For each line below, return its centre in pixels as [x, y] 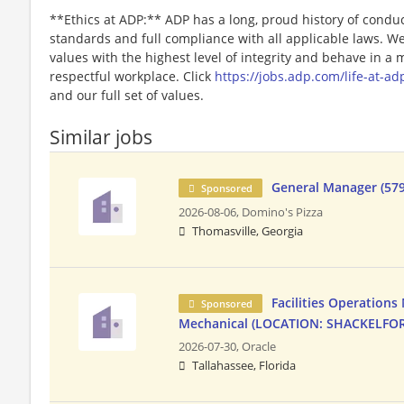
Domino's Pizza [283, 212]
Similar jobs [101, 137]
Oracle [259, 346]
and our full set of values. [127, 95]
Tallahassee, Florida [244, 365]
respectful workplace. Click [132, 76]
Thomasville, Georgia [248, 231]
